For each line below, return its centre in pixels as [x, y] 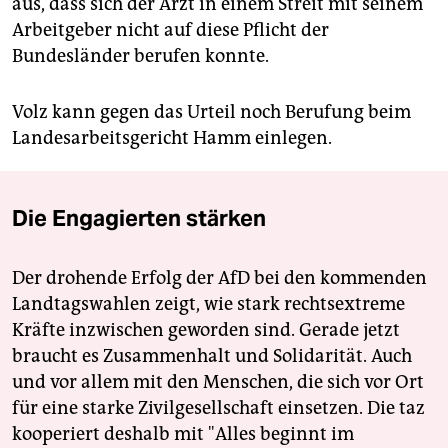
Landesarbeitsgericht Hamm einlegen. [172, 138]
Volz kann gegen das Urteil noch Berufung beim [211, 112]
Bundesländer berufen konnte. [140, 56]
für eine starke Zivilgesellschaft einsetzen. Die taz [218, 408]
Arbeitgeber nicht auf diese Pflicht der [170, 30]
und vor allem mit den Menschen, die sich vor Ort [218, 382]
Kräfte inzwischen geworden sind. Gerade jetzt [206, 330]
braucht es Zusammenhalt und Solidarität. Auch [212, 356]
